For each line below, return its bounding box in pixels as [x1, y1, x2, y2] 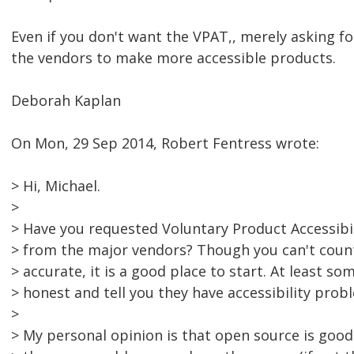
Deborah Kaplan [11, 91, 121, 111]
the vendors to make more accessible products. [11, 48, 336, 68]
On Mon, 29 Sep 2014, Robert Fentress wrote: [11, 134, 319, 153]
